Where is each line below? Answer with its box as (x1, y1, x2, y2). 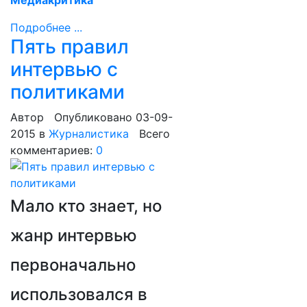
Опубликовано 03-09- (54, 110, 173, 124)
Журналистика (49, 127, 129, 140)
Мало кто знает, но (10, 196, 162, 216)
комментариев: (10, 143, 96, 157)
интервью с (10, 58, 118, 81)
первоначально (10, 255, 136, 275)
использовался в (10, 284, 147, 304)
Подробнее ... (10, 21, 82, 34)
